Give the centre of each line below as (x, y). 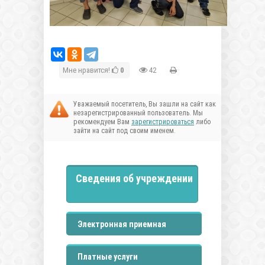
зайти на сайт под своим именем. (125, 131)
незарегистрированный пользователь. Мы (138, 113)
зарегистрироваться (163, 122)
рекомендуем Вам (102, 122)
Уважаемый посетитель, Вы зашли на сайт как (145, 104)
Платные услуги (108, 257)
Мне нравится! (87, 70)
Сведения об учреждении (134, 178)
